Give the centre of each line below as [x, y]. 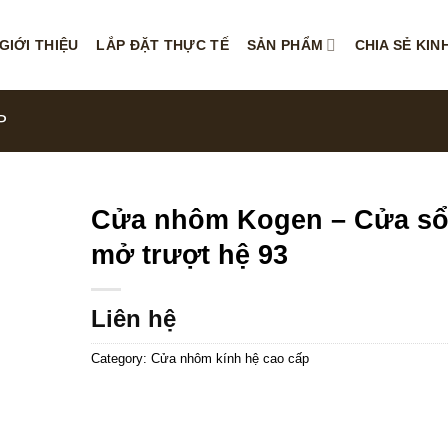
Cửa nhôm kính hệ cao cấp [230, 358]
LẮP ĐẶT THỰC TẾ [162, 45]
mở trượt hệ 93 [189, 254]
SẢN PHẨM [285, 45]
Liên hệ [133, 318]
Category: [121, 358]
